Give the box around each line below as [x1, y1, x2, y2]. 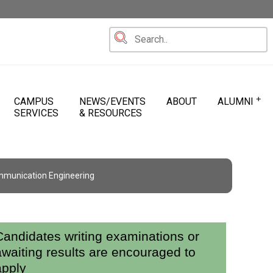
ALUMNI [218, 95, 253, 107]
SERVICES [14, 107, 58, 119]
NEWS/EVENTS [79, 95, 146, 107]
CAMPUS [14, 95, 54, 107]
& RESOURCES [79, 107, 142, 119]
